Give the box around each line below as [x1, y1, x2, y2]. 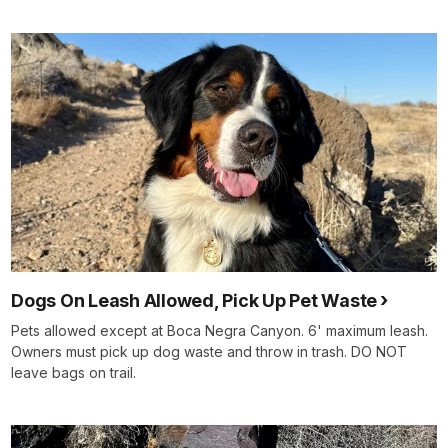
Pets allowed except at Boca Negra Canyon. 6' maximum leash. [11, 322, 428, 340]
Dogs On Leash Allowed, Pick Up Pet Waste [11, 290, 377, 312]
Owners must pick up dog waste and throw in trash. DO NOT [11, 343, 407, 361]
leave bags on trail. [11, 364, 136, 382]
